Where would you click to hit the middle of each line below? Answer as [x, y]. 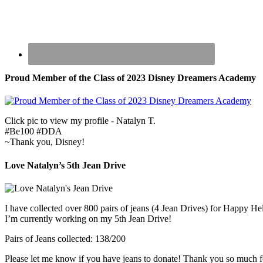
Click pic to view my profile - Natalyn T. [80, 121]
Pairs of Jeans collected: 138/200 [65, 238]
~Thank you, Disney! [45, 142]
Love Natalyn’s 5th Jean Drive [65, 165]
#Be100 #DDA [33, 131]
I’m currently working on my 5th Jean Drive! [88, 218]
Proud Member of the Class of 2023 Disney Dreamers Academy [130, 78]
